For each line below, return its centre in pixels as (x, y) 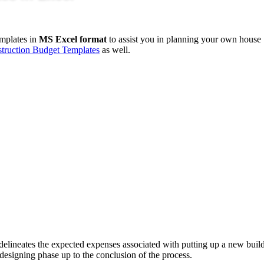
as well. (115, 49)
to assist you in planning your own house (184, 39)
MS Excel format (73, 39)
